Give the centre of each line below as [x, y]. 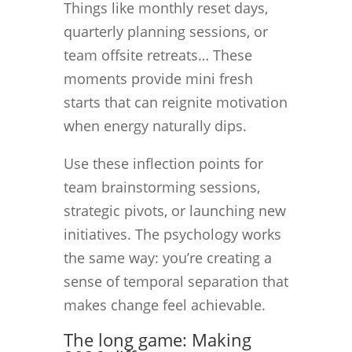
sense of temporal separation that [176, 281]
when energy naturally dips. [155, 125]
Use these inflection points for [163, 163]
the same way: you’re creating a [167, 257]
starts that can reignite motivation [175, 102]
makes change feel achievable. [168, 304]
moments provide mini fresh [158, 78]
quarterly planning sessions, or [165, 31]
